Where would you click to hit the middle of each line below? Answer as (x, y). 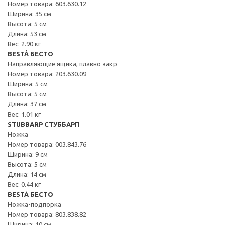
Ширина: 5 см (28, 84)
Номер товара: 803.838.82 (47, 214)
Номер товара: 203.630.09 (47, 74)
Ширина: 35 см (29, 13)
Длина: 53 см (27, 33)
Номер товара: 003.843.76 (47, 144)
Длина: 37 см (27, 104)
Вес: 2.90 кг (24, 43)
